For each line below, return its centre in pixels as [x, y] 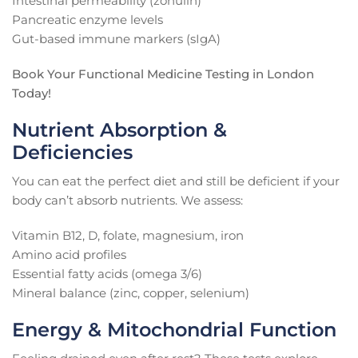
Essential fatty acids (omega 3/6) [107, 274]
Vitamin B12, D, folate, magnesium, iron [128, 236]
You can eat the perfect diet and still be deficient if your [176, 181]
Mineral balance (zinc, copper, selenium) [131, 293]
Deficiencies [72, 153]
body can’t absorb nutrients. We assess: [127, 201]
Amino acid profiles [69, 255]
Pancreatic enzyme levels [88, 20]
